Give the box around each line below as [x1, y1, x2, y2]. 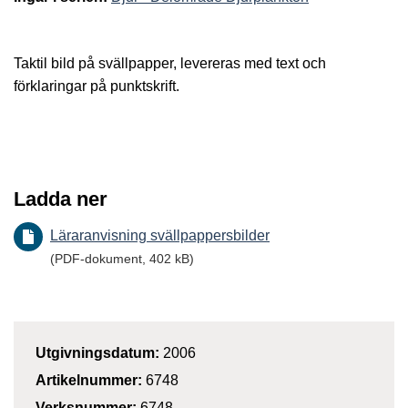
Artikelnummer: [36, 372, 146, 389]
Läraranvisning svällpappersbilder [50, 228, 270, 244]
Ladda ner [14, 188, 107, 211]
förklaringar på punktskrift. [14, 77, 179, 94]
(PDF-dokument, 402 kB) [50, 251, 194, 267]
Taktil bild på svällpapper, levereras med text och [14, 55, 326, 71]
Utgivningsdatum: [36, 345, 163, 362]
